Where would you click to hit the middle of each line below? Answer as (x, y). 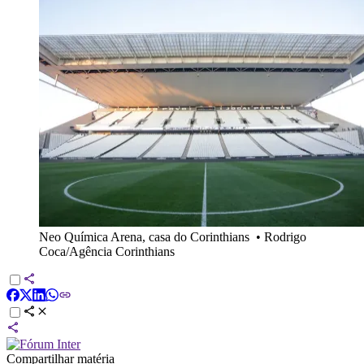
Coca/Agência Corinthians (107, 251)
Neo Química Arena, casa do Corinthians (144, 236)
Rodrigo (285, 236)
